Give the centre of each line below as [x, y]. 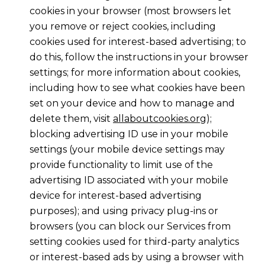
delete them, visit [71, 119]
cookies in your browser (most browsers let [130, 11]
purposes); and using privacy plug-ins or [124, 211]
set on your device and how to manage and [132, 104]
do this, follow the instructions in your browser [139, 57]
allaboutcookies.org [159, 119]
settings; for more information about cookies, [135, 73]
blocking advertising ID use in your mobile [129, 134]
